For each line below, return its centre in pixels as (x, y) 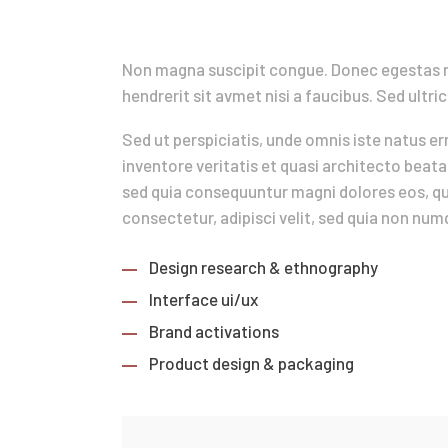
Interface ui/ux (204, 298)
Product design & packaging (252, 362)
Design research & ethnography (264, 266)
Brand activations (214, 330)
